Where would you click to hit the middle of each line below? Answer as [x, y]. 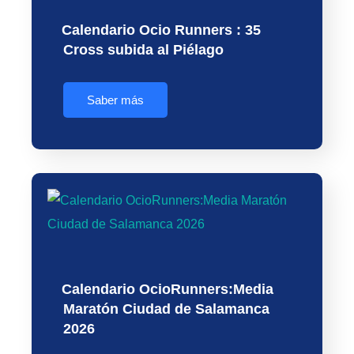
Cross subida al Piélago [143, 50]
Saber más [115, 100]
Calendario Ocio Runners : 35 [161, 30]
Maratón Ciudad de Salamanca [166, 309]
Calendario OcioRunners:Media [168, 290]
